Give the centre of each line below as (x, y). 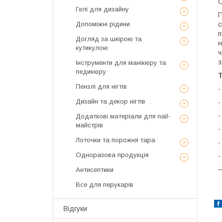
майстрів (89, 125)
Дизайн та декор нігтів (111, 101)
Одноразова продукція (112, 155)
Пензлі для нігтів (101, 86)
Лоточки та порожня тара (115, 140)
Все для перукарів (105, 185)
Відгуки (75, 209)
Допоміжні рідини (103, 24)
